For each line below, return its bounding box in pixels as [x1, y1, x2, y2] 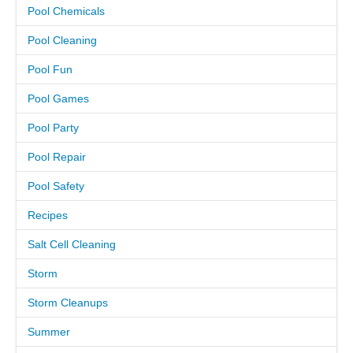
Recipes [28, 209, 68, 221]
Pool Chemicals [28, 5, 105, 17]
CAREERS [92, 16, 153, 28]
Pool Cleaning [28, 34, 97, 46]
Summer [28, 325, 70, 338]
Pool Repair [28, 150, 86, 163]
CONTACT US [92, 113, 175, 126]
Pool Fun [28, 63, 72, 76]
